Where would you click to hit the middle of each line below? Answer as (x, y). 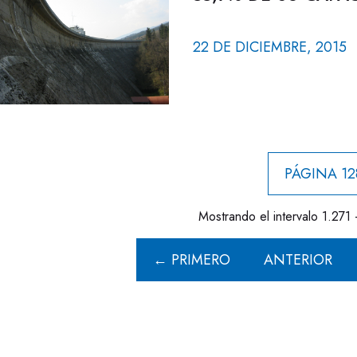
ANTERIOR (298, 260)
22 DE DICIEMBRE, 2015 (269, 47)
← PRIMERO (192, 260)
